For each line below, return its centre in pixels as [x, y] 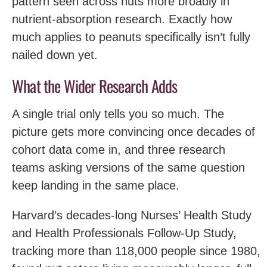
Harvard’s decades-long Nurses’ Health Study [132, 215]
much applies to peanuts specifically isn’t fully [131, 37]
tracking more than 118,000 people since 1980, [136, 251]
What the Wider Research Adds [95, 86]
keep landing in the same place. [96, 185]
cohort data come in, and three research [119, 149]
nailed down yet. [55, 55]
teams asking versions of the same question [128, 167]
